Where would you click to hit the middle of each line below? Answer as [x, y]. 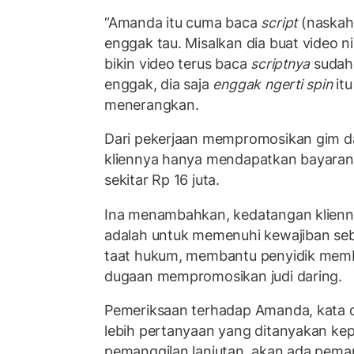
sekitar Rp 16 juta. [162, 180]
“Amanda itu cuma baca [183, 22]
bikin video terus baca [178, 63]
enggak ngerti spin [273, 84]
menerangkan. [152, 104]
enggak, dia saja [159, 84]
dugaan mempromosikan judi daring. [224, 276]
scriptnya [281, 63]
